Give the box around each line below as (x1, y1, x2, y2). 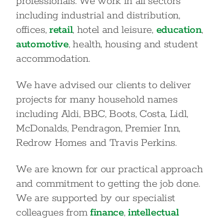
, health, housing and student (68, 38, 198, 51)
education (156, 23, 202, 36)
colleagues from (16, 206, 90, 219)
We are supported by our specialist (16, 192, 176, 205)
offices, (16, 23, 50, 36)
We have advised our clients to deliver (16, 79, 191, 92)
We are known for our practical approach (16, 163, 203, 176)
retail (49, 23, 73, 36)
